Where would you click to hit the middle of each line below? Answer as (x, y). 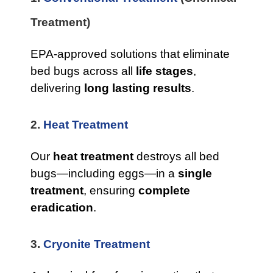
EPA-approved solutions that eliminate (130, 54)
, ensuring (111, 190)
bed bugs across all (83, 71)
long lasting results (138, 88)
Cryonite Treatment (97, 244)
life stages (165, 71)
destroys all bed (176, 156)
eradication (62, 207)
